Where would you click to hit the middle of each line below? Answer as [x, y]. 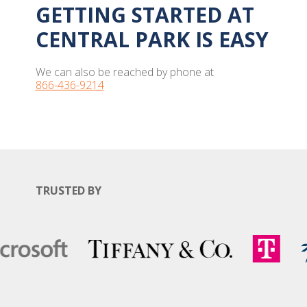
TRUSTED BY [68, 191]
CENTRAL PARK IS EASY [152, 39]
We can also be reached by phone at [124, 72]
